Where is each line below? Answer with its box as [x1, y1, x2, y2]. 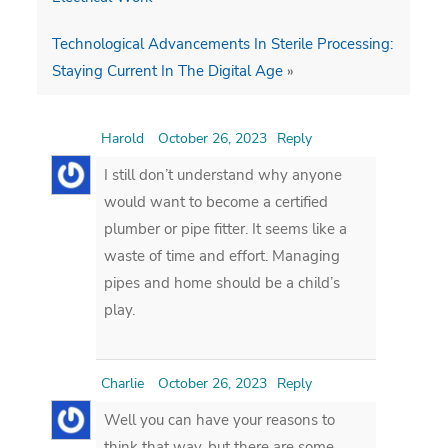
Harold [101, 128, 145, 148]
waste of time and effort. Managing [104, 245, 341, 266]
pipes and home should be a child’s [104, 272, 341, 293]
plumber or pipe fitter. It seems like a [104, 218, 348, 239]
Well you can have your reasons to [104, 409, 336, 430]
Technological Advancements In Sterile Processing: [52, 33, 394, 54]
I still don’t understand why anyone [104, 164, 343, 185]
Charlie [101, 373, 145, 393]
